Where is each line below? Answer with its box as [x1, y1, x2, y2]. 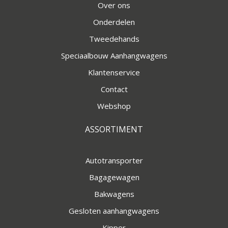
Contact [100, 83, 128, 94]
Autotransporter [85, 155, 143, 165]
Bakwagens [94, 188, 134, 199]
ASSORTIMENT [85, 123, 143, 135]
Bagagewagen [89, 172, 139, 182]
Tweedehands [89, 33, 139, 44]
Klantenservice [88, 67, 140, 77]
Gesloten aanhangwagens [69, 205, 159, 216]
